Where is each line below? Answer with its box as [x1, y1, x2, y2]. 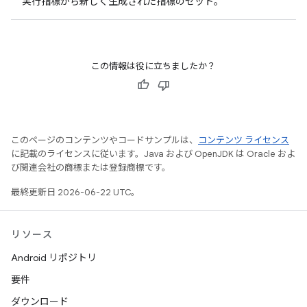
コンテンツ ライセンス [198, 134, 289, 146]
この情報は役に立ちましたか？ [91, 60, 216, 72]
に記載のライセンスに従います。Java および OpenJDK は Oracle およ [11, 148, 295, 160]
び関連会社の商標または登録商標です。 [11, 162, 171, 173]
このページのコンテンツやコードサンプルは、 [11, 134, 198, 146]
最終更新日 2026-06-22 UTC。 [11, 186, 140, 198]
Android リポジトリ [11, 251, 97, 264]
